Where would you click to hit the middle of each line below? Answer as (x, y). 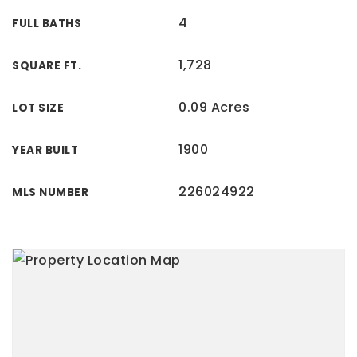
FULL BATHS (47, 23)
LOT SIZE (38, 108)
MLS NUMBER (50, 192)
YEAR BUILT (45, 150)
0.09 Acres (214, 107)
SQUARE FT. (47, 65)
